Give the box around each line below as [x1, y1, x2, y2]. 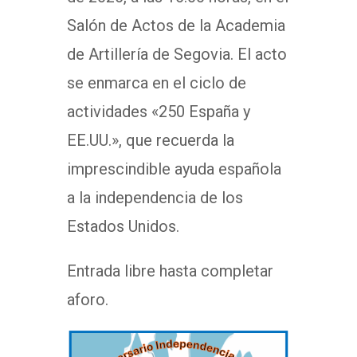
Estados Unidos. [67, 217, 179, 236]
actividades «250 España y [67, 102, 250, 121]
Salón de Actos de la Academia [67, 16, 285, 35]
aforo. [67, 290, 108, 309]
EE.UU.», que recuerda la [67, 131, 234, 150]
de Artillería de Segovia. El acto [67, 45, 287, 64]
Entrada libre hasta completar [67, 261, 273, 280]
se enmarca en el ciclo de [67, 73, 246, 92]
